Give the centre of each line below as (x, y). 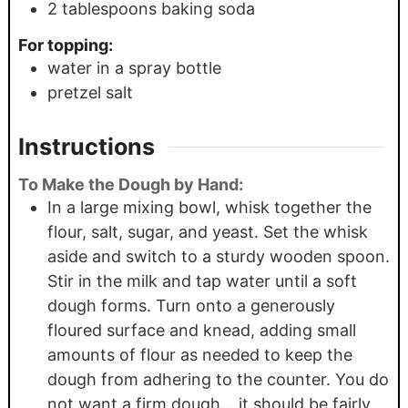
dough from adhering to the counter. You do (218, 380)
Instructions (86, 147)
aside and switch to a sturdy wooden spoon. (218, 257)
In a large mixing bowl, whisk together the (209, 208)
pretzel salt (90, 92)
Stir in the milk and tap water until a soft (202, 281)
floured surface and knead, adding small (201, 331)
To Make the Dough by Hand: (130, 185)
